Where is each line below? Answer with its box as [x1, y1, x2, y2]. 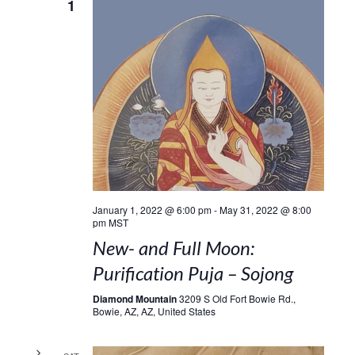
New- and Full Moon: [92, 235, 254, 259]
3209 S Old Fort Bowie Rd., [178, 291, 296, 305]
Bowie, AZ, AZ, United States [92, 303, 216, 318]
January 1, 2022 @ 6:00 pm [92, 202, 212, 216]
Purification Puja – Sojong [92, 261, 293, 284]
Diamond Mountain [92, 291, 179, 306]
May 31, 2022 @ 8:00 [219, 202, 311, 216]
